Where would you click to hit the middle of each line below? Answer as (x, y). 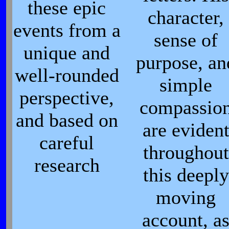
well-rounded (67, 75)
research (67, 165)
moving (186, 197)
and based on (67, 120)
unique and (67, 53)
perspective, (67, 98)
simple (186, 85)
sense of (186, 40)
